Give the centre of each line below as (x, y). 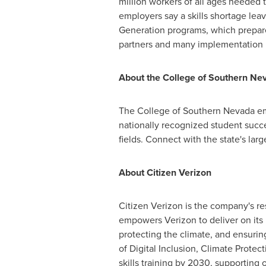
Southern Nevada (218, 111)
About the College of (163, 77)
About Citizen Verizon (165, 172)
